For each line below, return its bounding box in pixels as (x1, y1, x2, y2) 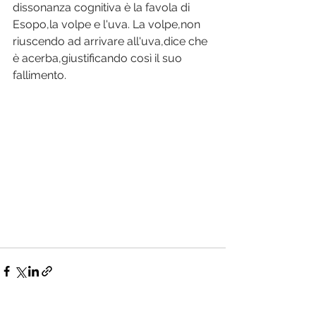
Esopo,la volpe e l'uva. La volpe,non (13, 18, 203, 32)
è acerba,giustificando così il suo (13, 51, 185, 66)
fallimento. (13, 68, 66, 83)
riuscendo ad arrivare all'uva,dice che (13, 35, 210, 49)
